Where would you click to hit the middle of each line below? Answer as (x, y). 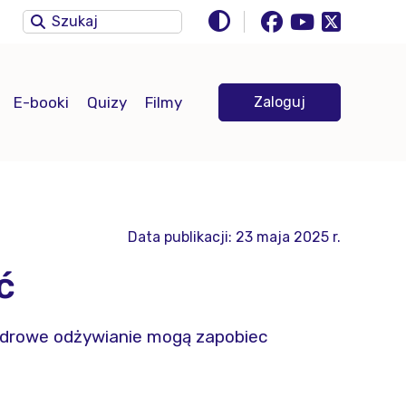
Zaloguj (280, 102)
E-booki (41, 102)
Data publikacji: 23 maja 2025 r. (234, 237)
